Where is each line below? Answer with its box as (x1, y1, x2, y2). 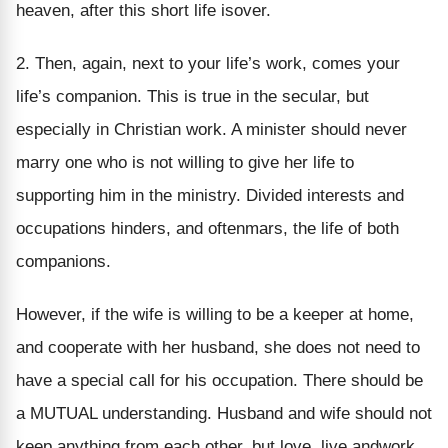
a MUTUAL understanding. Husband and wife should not (16, 403, 432, 423)
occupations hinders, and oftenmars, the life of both (16, 218, 399, 238)
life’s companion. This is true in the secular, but (16, 86, 369, 106)
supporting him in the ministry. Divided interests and (16, 185, 404, 205)
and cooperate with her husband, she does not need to (16, 337, 420, 357)
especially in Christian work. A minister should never (16, 119, 407, 139)
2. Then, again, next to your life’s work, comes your (16, 53, 400, 73)
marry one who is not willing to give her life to (16, 152, 354, 172)
